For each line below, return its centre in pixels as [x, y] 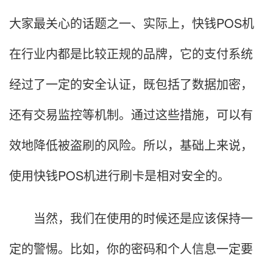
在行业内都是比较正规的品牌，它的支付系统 [131, 54]
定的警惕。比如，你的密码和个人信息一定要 [131, 249]
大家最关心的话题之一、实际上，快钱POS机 [132, 23]
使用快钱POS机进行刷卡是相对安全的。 [119, 175]
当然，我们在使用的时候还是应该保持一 [131, 218]
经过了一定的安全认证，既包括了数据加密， [131, 84]
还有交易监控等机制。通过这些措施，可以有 [131, 115]
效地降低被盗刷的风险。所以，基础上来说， [131, 145]
